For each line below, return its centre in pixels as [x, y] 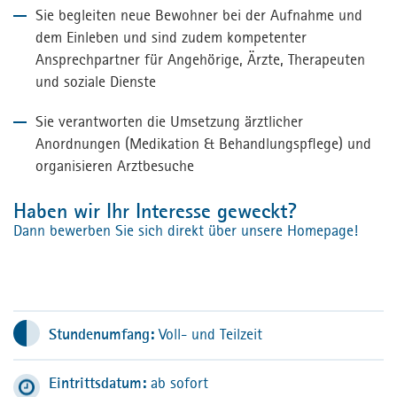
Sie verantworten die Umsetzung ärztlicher [169, 122]
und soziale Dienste [96, 82]
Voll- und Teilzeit [210, 335]
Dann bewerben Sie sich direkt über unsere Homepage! [186, 231]
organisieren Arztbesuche [115, 166]
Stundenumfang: [104, 335]
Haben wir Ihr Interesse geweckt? [155, 211]
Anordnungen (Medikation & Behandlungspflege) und [203, 144]
